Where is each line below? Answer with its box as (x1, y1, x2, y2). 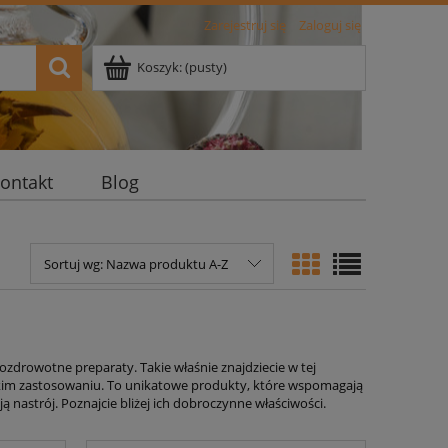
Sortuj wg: (43, 255, 106, 273)
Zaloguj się (299, 16, 361, 34)
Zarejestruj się (204, 16, 286, 34)
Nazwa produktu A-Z (105, 255, 228, 273)
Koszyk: (137, 58, 182, 76)
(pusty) (185, 58, 227, 76)
